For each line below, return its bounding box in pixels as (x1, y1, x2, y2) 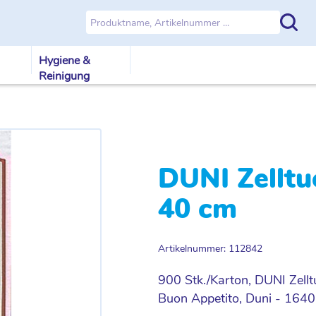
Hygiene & (39, 53, 90, 68)
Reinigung (39, 68, 90, 84)
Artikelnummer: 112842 (158, 242, 262, 255)
